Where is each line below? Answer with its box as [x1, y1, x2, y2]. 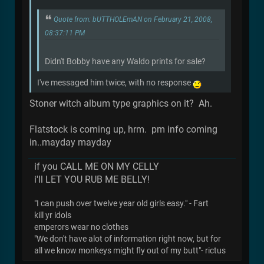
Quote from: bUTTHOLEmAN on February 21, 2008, [54, 15, 212, 24]
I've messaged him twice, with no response [37, 77, 193, 87]
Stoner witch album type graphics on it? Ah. [29, 97, 212, 109]
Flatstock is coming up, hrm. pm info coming [29, 123, 217, 135]
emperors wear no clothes [34, 222, 128, 232]
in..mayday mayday [29, 136, 111, 148]
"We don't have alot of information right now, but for [34, 233, 221, 244]
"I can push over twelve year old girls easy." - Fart [34, 198, 209, 209]
